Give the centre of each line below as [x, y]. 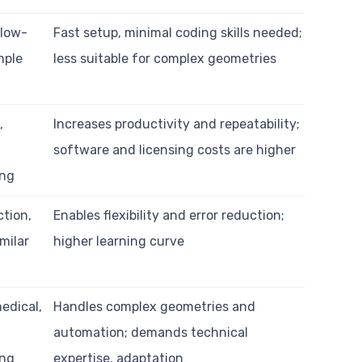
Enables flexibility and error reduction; [169, 215]
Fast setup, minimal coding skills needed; [178, 32]
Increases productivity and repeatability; [177, 124]
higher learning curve [119, 241]
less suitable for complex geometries [165, 58]
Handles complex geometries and [155, 306]
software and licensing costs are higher [175, 149]
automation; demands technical [151, 332]
